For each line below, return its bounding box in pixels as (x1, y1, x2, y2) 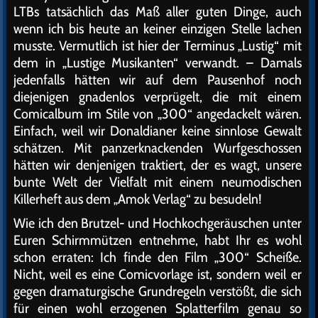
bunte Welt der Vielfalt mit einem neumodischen (13, 173, 302, 190)
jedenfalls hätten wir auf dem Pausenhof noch (13, 71, 302, 88)
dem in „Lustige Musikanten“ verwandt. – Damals (13, 54, 302, 71)
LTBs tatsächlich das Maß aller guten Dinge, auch (13, 3, 302, 20)
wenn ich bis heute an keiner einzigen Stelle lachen (13, 20, 302, 37)
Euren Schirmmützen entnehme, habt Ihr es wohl (13, 231, 302, 248)
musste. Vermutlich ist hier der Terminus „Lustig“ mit (13, 37, 302, 54)
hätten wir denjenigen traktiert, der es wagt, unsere (13, 156, 302, 173)
